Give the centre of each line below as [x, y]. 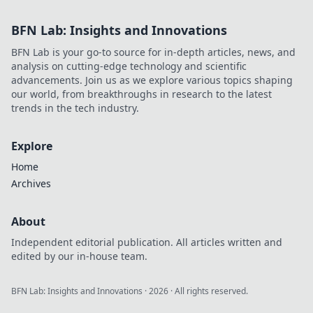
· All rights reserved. [208, 291]
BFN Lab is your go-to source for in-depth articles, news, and [153, 52]
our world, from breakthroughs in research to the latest [141, 94]
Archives [31, 183]
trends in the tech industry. [75, 108]
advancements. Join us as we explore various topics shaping [152, 80]
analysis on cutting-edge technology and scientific [129, 66]
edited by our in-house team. [79, 256]
